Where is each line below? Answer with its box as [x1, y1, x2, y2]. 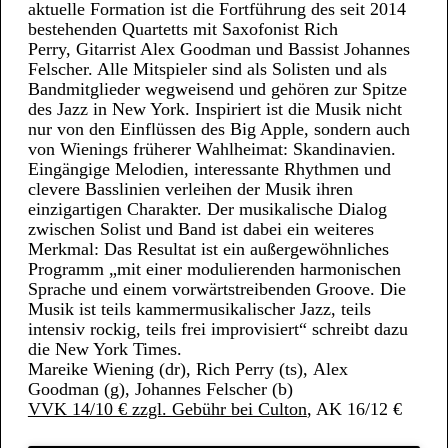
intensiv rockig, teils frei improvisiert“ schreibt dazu [27, 319, 408, 339]
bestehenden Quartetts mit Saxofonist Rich [27, 19, 338, 39]
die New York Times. [27, 339, 187, 359]
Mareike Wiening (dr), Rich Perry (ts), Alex [27, 359, 348, 379]
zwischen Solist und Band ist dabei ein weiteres [27, 219, 374, 239]
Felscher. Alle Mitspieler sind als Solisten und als [27, 59, 387, 79]
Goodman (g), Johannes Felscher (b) [27, 379, 293, 399]
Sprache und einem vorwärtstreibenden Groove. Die [27, 279, 406, 299]
